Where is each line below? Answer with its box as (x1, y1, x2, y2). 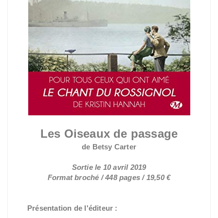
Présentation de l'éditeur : (27, 204, 118, 212)
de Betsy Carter (81, 143, 137, 151)
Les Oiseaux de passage (40, 127, 178, 140)
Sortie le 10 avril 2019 (72, 163, 146, 171)
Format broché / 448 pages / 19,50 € (47, 173, 171, 182)
